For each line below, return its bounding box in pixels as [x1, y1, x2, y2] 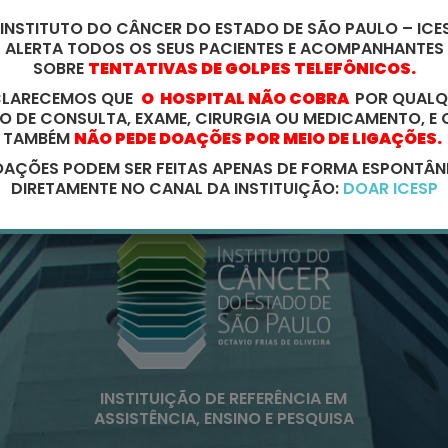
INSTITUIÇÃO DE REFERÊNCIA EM [100, 387, 348, 411]
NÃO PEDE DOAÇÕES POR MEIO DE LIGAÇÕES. [74, 127, 445, 150]
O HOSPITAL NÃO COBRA [141, 87, 355, 110]
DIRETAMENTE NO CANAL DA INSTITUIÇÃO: [10, 177, 343, 200]
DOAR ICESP [342, 177, 438, 200]
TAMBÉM [3, 127, 74, 150]
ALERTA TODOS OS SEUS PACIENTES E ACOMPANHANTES [4, 37, 444, 60]
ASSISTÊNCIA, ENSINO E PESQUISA [93, 407, 354, 431]
